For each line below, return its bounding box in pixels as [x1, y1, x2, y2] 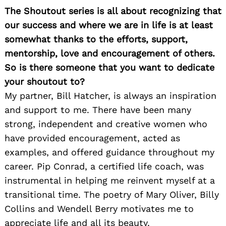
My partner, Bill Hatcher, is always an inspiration [5, 90, 216, 101]
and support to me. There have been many [5, 104, 191, 116]
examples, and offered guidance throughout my [5, 147, 214, 158]
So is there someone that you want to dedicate [5, 62, 214, 73]
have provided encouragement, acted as [5, 133, 180, 144]
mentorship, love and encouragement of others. [5, 48, 215, 59]
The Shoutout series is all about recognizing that [5, 6, 221, 17]
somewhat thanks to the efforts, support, [5, 34, 188, 45]
